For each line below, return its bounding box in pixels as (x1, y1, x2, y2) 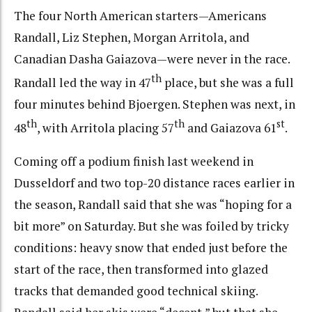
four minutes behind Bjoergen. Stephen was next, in (14, 95, 295, 112)
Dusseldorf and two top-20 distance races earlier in (14, 175, 295, 192)
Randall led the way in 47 (14, 74, 151, 91)
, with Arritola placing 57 (37, 119, 174, 136)
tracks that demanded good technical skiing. (14, 283, 258, 299)
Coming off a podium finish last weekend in (14, 153, 253, 170)
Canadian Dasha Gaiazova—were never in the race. (14, 51, 290, 68)
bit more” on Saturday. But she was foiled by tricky (14, 218, 289, 235)
